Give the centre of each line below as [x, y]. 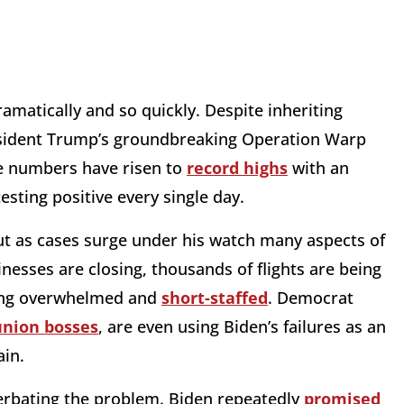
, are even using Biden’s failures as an [242, 327]
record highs [237, 168]
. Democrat [311, 298]
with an [318, 168]
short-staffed [215, 298]
